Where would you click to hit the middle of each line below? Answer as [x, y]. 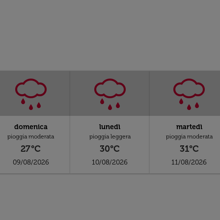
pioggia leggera [110, 137]
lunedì [110, 127]
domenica [31, 127]
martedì [189, 127]
